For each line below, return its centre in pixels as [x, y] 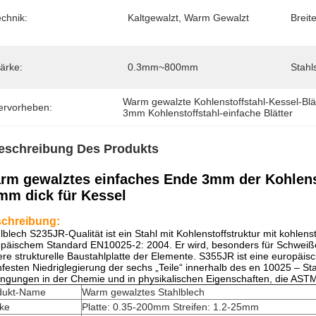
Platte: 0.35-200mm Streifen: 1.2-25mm [170, 307]
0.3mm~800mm [163, 67]
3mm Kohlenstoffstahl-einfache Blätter [208, 113]
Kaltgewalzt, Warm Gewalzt [188, 18]
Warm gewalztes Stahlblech [143, 292]
